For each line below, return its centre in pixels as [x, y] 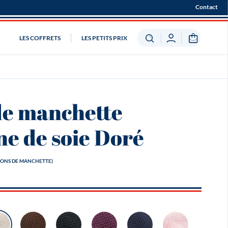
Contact [207, 7]
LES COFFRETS [40, 38]
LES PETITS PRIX [105, 38]
